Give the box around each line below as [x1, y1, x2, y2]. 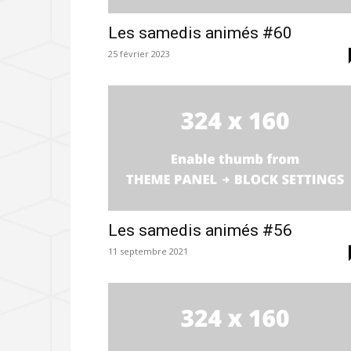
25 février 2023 [108, 48, 170, 60]
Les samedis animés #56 [108, 221, 292, 241]
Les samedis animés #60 [108, 24, 292, 43]
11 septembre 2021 [108, 245, 188, 258]
